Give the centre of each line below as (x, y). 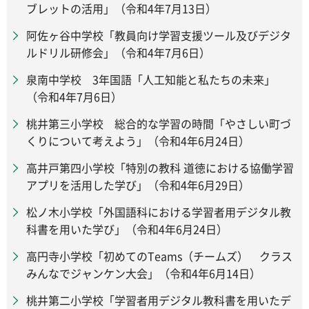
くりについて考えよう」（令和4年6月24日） (138, 140)
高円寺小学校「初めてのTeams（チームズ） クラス (159, 256)
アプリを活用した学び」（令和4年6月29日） (138, 185)
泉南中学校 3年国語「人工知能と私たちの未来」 (151, 79)
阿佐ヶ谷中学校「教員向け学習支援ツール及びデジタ (159, 35)
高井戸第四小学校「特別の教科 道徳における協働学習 (160, 167)
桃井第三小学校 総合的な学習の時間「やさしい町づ (159, 123)
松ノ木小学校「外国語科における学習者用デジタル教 (159, 211)
